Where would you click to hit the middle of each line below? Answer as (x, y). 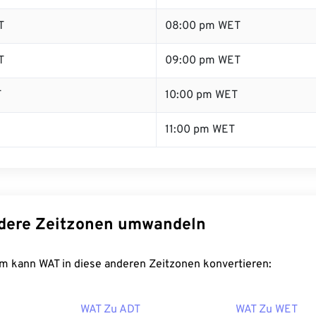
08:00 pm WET (203, 26)
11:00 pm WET (200, 130)
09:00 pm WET (203, 61)
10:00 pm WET (201, 95)
